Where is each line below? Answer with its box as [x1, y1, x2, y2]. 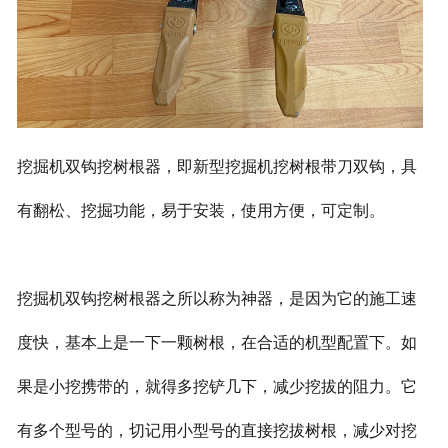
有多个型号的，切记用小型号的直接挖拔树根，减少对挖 [16, 421, 417, 439]
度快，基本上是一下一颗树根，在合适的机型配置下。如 [16, 333, 417, 351]
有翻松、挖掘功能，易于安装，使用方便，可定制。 [16, 201, 385, 219]
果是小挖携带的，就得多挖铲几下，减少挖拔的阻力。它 [16, 377, 417, 395]
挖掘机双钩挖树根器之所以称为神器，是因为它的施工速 [16, 289, 417, 307]
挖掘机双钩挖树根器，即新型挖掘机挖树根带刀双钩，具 [16, 157, 417, 175]
